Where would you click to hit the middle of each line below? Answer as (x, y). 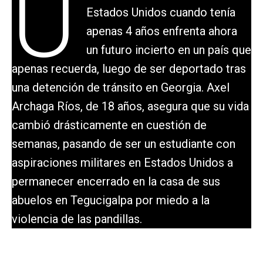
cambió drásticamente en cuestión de (109, 125)
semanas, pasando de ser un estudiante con (124, 144)
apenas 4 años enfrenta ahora (161, 31)
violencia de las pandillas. (77, 219)
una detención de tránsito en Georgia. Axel (121, 88)
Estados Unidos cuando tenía (161, 13)
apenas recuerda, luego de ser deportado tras (129, 69)
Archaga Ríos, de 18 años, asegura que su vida (130, 107)
